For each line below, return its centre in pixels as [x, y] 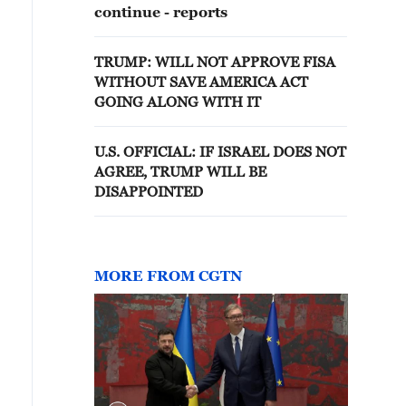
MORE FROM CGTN [168, 275]
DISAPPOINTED [149, 191]
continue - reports [161, 12]
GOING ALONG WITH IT [178, 101]
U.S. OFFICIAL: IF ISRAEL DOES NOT [220, 151]
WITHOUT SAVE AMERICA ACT [201, 82]
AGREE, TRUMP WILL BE [180, 171]
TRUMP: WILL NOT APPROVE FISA [215, 62]
